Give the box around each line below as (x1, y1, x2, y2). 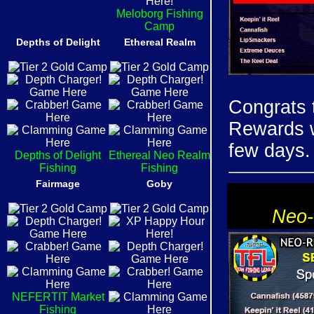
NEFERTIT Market (11, 291, 104, 303)
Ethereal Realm (123, 36, 196, 48)
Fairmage (36, 178, 80, 189)
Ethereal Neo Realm (109, 149, 210, 161)
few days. (228, 140, 310, 161)
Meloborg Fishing (116, 8, 203, 20)
